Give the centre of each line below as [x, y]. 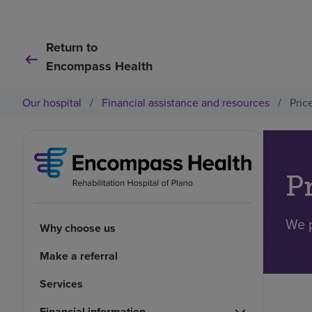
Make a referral [79, 256]
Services [61, 283]
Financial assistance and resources [186, 103]
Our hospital [52, 103]
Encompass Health [99, 66]
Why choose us [78, 228]
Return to [72, 47]
